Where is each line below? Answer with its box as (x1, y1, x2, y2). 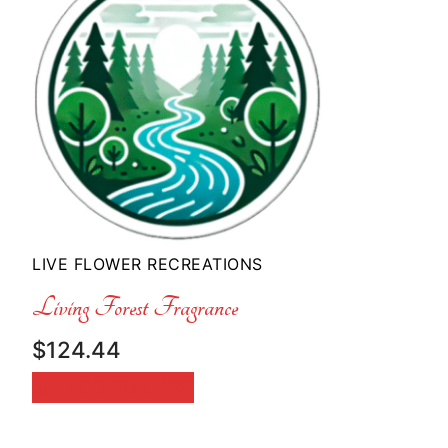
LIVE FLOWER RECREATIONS (32, 254, 263, 275)
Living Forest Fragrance (32, 289, 238, 324)
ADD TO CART (65, 375, 194, 400)
